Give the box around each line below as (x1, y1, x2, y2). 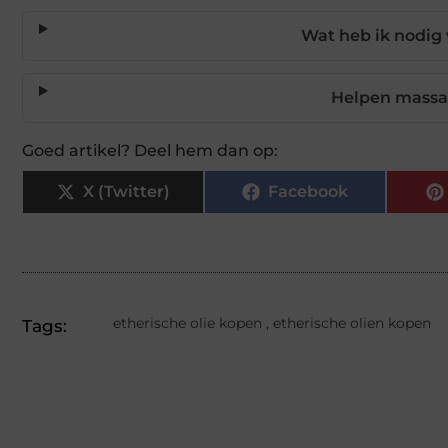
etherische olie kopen (113, 313, 262, 332)
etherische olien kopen (273, 313, 431, 332)
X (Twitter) (82, 181, 170, 201)
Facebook (268, 181, 348, 201)
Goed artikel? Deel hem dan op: (22, 140, 278, 160)
